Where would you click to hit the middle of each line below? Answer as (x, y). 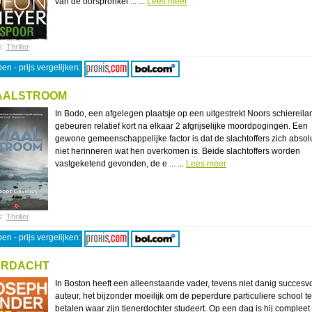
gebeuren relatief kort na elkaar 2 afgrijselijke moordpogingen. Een (181, 126)
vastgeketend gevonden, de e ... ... (120, 164)
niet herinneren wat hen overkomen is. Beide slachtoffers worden (178, 151)
